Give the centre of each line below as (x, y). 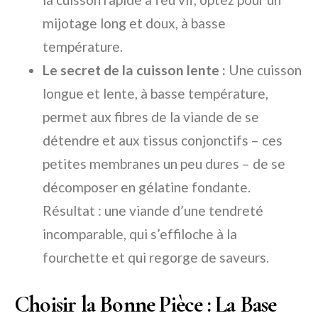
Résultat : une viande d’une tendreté (153, 211)
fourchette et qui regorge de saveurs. (156, 258)
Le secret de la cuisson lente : (134, 70)
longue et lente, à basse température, (155, 94)
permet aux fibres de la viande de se (151, 117)
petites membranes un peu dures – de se (164, 164)
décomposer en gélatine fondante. (147, 187)
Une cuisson (264, 70)
